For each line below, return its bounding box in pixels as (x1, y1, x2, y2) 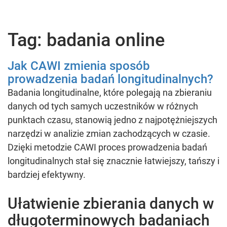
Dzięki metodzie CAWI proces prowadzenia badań (8, 142, 207, 153)
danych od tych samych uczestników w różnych (8, 101, 198, 111)
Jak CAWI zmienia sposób (8, 59, 150, 73)
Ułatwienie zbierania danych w (8, 195, 214, 212)
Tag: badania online (8, 29, 165, 51)
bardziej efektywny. (8, 169, 86, 180)
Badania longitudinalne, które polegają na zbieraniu (8, 87, 212, 98)
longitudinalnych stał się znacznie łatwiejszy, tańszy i (8, 156, 219, 166)
